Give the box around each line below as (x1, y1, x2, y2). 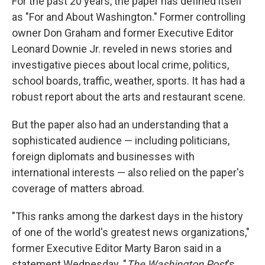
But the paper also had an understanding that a (12, 118, 228, 131)
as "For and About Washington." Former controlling (12, 11, 245, 24)
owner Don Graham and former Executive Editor (12, 27, 234, 40)
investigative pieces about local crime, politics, (12, 59, 229, 72)
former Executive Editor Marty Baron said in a (12, 242, 221, 255)
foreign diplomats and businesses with (12, 150, 195, 163)
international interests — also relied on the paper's (12, 166, 244, 179)
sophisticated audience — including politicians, (12, 134, 230, 147)
